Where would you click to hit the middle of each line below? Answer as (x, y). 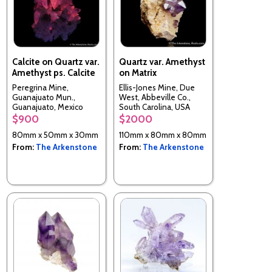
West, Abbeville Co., (155, 97)
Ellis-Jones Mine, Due (157, 88)
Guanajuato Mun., (44, 97)
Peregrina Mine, (40, 88)
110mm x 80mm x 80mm (163, 134)
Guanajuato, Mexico (48, 107)
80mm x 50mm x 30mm (55, 134)
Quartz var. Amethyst (162, 62)
